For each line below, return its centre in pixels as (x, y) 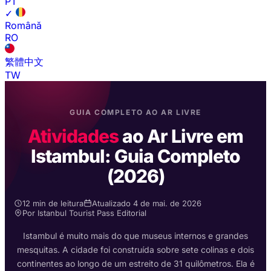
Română (23, 26)
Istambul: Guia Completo (135, 156)
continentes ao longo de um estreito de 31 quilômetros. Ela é (135, 264)
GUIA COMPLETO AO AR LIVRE (135, 113)
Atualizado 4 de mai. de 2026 (147, 204)
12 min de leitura (53, 204)
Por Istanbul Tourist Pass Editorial (84, 213)
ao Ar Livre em (181, 136)
